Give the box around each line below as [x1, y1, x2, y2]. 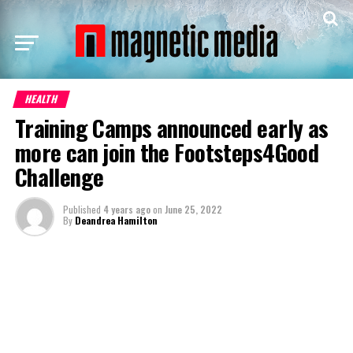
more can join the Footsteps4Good [14, 136, 319, 169]
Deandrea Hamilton [74, 214, 158, 227]
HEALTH [23, 91, 60, 106]
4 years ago [102, 203, 150, 216]
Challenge [14, 160, 104, 193]
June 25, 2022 [164, 203, 222, 216]
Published [62, 203, 101, 216]
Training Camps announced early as [14, 111, 329, 144]
